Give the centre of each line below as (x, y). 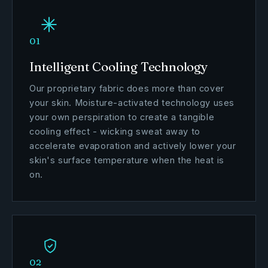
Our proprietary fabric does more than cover (127, 88)
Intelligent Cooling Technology (119, 66)
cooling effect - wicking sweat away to (115, 131)
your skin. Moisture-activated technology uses (132, 103)
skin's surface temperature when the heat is (127, 160)
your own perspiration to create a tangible (122, 117)
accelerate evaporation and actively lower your (133, 146)
